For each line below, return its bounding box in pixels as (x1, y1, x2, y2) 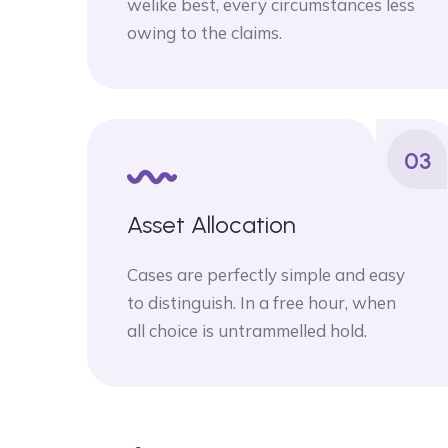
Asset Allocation (127, 210, 296, 239)
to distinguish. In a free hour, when (127, 292, 396, 313)
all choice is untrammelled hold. (127, 320, 367, 341)
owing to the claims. (127, 22, 282, 43)
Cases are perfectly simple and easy (127, 264, 405, 285)
